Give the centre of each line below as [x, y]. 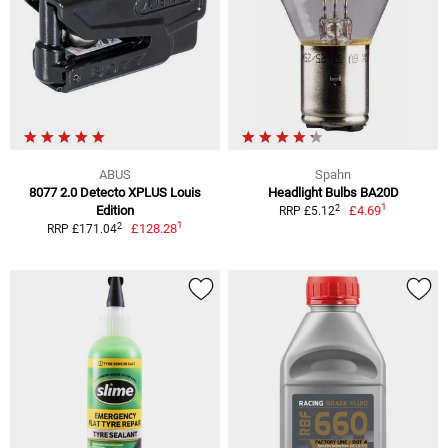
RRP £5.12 [306, 211]
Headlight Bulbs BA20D [333, 193]
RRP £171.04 [81, 229]
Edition [115, 211]
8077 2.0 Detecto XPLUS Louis [115, 193]
